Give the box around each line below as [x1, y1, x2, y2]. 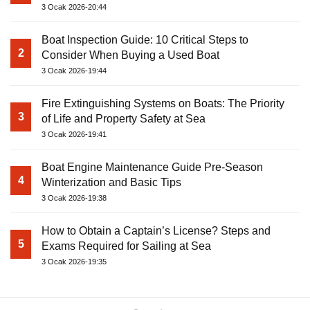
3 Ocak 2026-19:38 [42, 194, 107, 203]
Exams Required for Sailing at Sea [42, 240, 211, 253]
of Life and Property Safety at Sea [42, 113, 206, 125]
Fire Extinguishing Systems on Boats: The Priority [42, 98, 284, 110]
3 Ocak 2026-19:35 [42, 257, 107, 266]
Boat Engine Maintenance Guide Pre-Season [42, 161, 263, 174]
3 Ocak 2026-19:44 [42, 66, 107, 75]
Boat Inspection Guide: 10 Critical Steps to [42, 34, 248, 46]
